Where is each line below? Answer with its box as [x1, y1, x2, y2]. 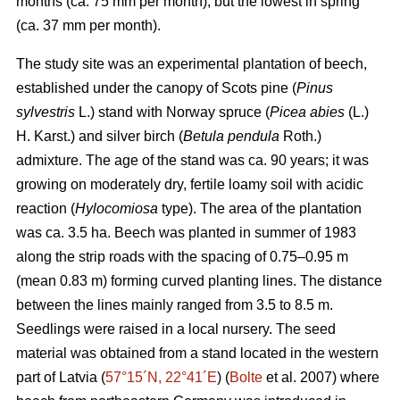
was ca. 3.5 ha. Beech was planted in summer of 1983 [16, 224, 356, 240]
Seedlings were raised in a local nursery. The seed [16, 321, 336, 337]
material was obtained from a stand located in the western [16, 345, 379, 361]
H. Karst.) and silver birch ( [16, 128, 183, 144]
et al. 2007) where [262, 369, 379, 385]
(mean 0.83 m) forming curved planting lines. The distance [16, 272, 382, 288]
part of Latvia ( [16, 369, 105, 385]
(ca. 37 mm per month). [16, 17, 161, 33]
